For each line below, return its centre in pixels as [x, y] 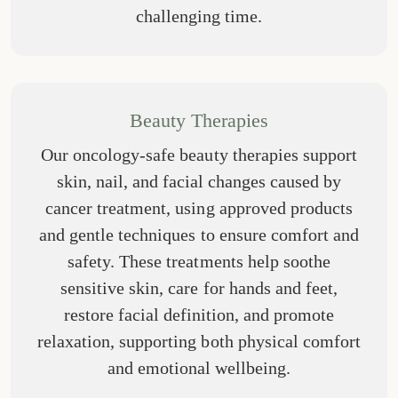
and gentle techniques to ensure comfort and [199, 234]
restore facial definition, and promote [199, 314]
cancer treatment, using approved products [199, 207]
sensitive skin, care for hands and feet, [199, 287]
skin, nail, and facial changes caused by [199, 181]
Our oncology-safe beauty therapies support [199, 154]
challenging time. [199, 16]
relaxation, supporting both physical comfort [199, 341]
